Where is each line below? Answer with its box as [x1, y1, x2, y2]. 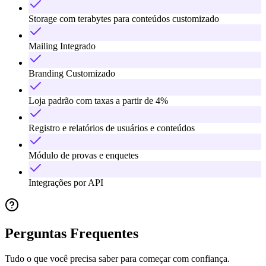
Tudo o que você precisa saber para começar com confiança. [5, 254, 230, 264]
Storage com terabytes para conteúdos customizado [28, 13, 219, 24]
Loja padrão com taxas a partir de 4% [28, 95, 168, 106]
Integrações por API [28, 177, 103, 188]
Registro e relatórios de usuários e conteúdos [28, 122, 195, 133]
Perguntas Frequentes [5, 226, 138, 242]
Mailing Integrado [28, 40, 96, 51]
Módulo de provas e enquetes [28, 150, 138, 160]
